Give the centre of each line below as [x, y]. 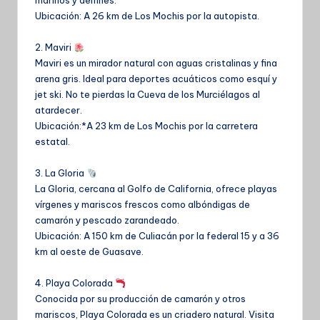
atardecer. [59, 110]
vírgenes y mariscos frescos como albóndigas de [142, 205]
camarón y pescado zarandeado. [107, 220]
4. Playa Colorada [75, 283]
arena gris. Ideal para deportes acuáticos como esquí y [156, 79]
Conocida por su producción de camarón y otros [140, 299]
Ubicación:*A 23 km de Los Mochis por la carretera [146, 126]
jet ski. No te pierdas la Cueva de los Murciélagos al [147, 95]
